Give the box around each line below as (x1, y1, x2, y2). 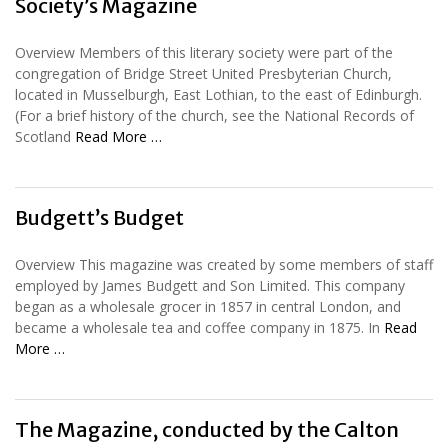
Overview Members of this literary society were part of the (15, 42, 393, 62)
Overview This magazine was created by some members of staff (15, 254, 433, 274)
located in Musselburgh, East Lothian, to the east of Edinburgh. (15, 84, 422, 104)
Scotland (15, 126, 75, 146)
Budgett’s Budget (15, 204, 184, 230)
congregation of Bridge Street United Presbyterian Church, (15, 63, 392, 83)
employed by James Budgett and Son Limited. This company (15, 275, 405, 295)
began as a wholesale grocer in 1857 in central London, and (15, 296, 401, 316)
